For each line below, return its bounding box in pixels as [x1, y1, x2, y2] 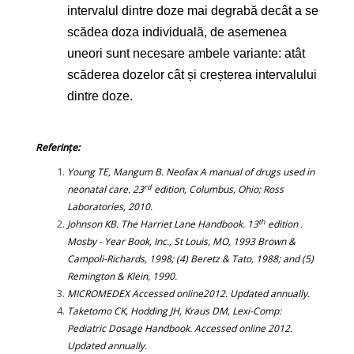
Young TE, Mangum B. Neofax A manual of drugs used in [67, 165, 314, 179]
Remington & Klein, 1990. [67, 269, 177, 284]
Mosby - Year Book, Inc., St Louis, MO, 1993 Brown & [67, 235, 296, 249]
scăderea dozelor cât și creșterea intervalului [67, 68, 317, 82]
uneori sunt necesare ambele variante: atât [67, 47, 305, 61]
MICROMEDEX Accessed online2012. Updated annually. [67, 287, 310, 301]
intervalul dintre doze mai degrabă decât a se [67, 4, 318, 18]
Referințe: [36, 141, 80, 155]
